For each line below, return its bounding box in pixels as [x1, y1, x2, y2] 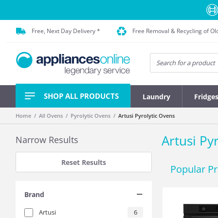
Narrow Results [16, 134, 78, 145]
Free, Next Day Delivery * [32, 27, 100, 35]
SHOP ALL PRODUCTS [44, 91, 119, 101]
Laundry [143, 91, 170, 101]
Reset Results [61, 157, 106, 167]
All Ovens [39, 111, 63, 119]
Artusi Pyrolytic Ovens [118, 111, 175, 119]
